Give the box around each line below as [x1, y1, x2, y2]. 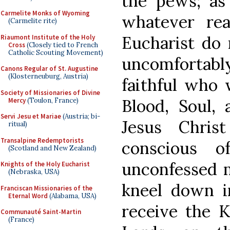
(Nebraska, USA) [8, 167, 60, 176]
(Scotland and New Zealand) [8, 143, 97, 152]
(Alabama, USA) [48, 191, 97, 200]
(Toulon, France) [26, 95, 79, 105]
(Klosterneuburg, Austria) [8, 72, 88, 81]
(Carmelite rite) [8, 16, 57, 25]
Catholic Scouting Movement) [8, 48, 103, 57]
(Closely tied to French [25, 40, 98, 49]
